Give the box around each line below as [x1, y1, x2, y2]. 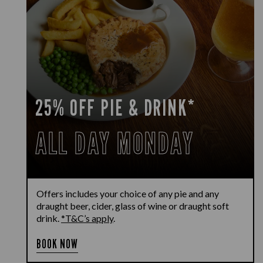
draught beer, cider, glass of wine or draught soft [36, 200, 229, 211]
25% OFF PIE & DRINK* [35, 94, 196, 121]
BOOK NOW [36, 237, 79, 251]
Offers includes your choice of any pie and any [36, 188, 219, 199]
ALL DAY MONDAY [35, 126, 194, 161]
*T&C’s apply [61, 213, 113, 224]
